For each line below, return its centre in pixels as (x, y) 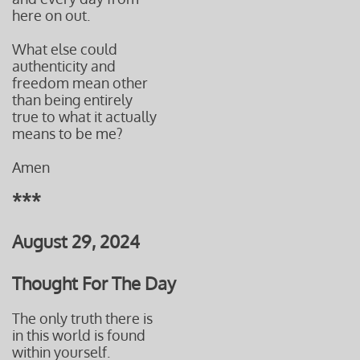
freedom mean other (80, 83)
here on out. (51, 15)
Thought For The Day (94, 283)
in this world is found (79, 335)
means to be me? (67, 133)
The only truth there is (82, 318)
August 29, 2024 (76, 241)
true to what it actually (84, 117)
